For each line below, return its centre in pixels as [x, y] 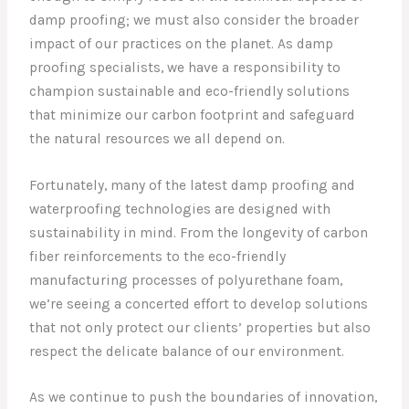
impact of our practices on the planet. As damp [182, 43]
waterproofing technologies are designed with [180, 209]
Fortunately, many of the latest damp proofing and [193, 185]
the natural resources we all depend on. [157, 138]
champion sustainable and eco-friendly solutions [190, 91]
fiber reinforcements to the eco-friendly [158, 256]
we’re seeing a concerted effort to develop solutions [199, 304]
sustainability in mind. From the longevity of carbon [199, 232]
